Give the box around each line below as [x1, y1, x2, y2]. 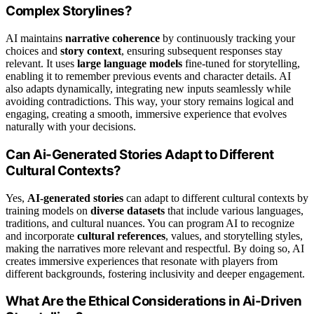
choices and [6, 45, 60, 57]
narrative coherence [65, 32, 160, 45]
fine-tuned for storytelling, [182, 57, 300, 70]
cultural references [77, 229, 165, 242]
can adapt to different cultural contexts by [123, 191, 308, 204]
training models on [6, 204, 90, 217]
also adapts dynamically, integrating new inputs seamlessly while [6, 83, 291, 95]
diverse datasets [90, 204, 165, 217]
